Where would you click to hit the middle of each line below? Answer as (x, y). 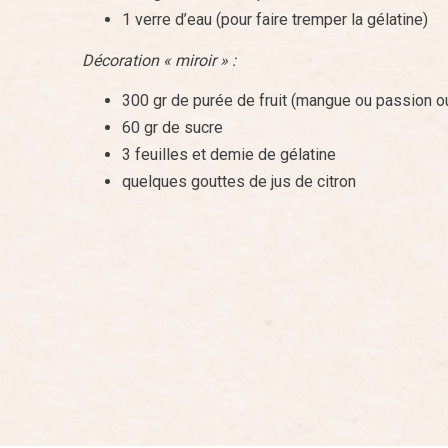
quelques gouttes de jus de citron (239, 182)
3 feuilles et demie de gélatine (229, 155)
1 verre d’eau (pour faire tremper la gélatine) (275, 20)
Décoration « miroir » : (159, 60)
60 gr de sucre (172, 128)
